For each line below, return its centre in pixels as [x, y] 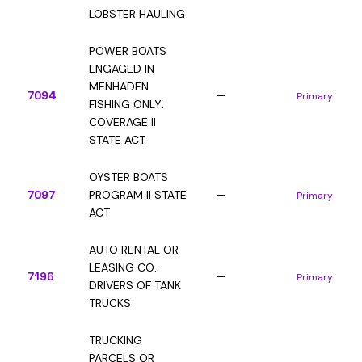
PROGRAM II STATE [138, 195]
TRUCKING [116, 340]
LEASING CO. [123, 267]
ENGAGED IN [122, 69]
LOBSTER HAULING [137, 14]
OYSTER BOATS [128, 177]
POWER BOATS [128, 51]
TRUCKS [110, 303]
